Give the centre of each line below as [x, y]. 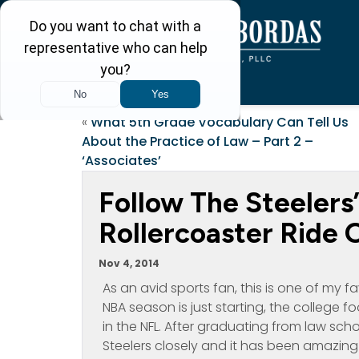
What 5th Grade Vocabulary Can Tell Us [220, 122]
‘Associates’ [121, 161]
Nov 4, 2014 [129, 263]
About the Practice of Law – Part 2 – [198, 141]
